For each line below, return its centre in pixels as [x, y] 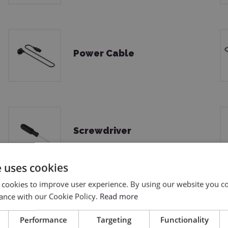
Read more [119, 196]
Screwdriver [102, 131]
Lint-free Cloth [109, 208]
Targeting [114, 220]
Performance [44, 220]
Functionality [184, 220]
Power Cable [104, 53]
